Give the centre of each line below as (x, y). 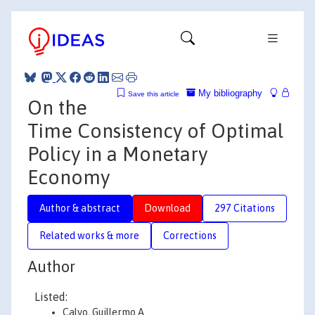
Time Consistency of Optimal (155, 130)
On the (57, 107)
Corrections (190, 235)
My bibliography (229, 93)
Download (167, 208)
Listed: (51, 297)
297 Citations (245, 208)
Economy (69, 177)
